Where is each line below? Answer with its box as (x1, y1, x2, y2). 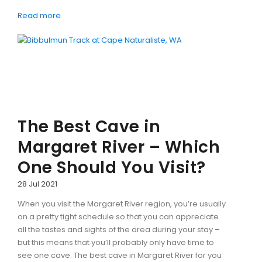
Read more (18, 10, 61, 21)
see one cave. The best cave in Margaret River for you (18, 249, 222, 261)
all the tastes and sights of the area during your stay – (18, 223, 220, 235)
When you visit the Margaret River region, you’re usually (18, 198, 226, 209)
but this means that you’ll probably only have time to (18, 236, 214, 248)
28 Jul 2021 (18, 178, 57, 189)
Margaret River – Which (18, 135, 220, 158)
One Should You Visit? (18, 156, 206, 179)
